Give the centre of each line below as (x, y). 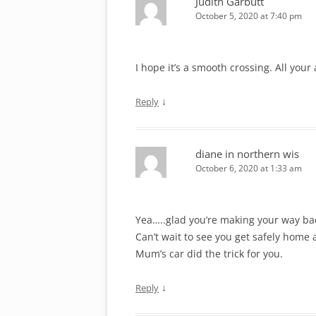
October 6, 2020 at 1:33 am (249, 169)
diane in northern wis (247, 154)
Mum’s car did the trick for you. (209, 254)
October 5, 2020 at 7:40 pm (249, 16)
